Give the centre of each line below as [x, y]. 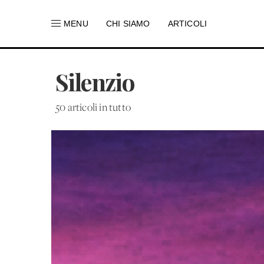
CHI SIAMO [128, 24]
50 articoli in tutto [93, 108]
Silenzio [95, 82]
